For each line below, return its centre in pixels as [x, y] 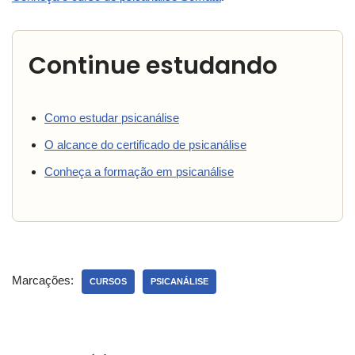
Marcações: [43, 281]
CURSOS [108, 282]
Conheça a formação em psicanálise [139, 172]
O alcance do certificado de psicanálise [145, 145]
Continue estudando [153, 66]
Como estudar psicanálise [112, 118]
